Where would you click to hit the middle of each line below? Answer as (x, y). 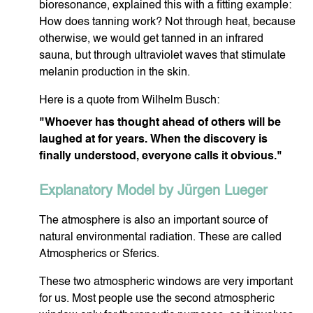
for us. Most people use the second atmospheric (157, 299)
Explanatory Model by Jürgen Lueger (153, 192)
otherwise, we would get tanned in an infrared (151, 39)
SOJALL (201, 145)
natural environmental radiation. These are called (160, 238)
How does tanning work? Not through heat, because (167, 23)
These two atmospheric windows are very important (166, 283)
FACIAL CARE (201, 50)
